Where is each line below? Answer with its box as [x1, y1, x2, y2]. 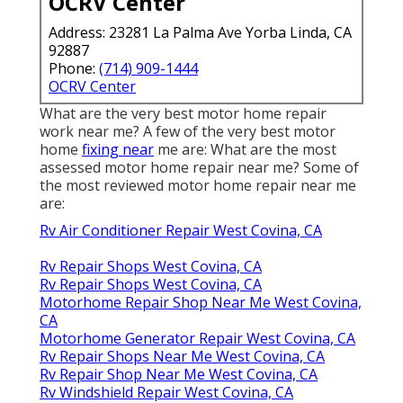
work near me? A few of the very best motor [40, 121, 336, 141]
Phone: [49, 58, 99, 78]
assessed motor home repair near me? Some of [40, 157, 359, 177]
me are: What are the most [154, 139, 336, 159]
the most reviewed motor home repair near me [40, 175, 356, 195]
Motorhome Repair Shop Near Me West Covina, [40, 291, 362, 312]
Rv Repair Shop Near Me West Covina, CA [40, 363, 318, 384]
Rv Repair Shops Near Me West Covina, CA [40, 345, 325, 366]
